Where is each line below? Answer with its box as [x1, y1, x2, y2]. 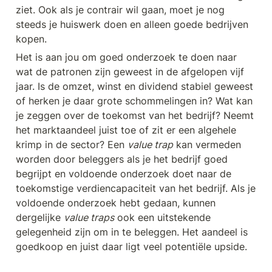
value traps [64, 211, 114, 224]
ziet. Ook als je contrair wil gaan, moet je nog [16, 4, 225, 16]
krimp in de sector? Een [16, 138, 127, 151]
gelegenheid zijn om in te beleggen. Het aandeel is [16, 226, 248, 239]
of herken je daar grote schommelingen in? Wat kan [16, 95, 253, 107]
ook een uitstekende [114, 211, 211, 224]
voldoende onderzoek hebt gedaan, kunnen [16, 197, 216, 209]
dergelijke [16, 211, 64, 224]
